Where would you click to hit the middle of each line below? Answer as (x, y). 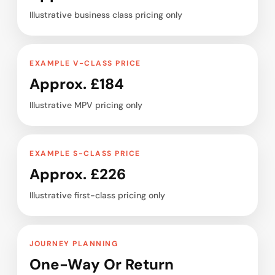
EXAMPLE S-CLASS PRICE (85, 154)
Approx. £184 (77, 84)
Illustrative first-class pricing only (97, 196)
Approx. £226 (78, 174)
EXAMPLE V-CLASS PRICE (85, 64)
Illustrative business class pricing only (106, 15)
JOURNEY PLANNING (74, 244)
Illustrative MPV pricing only (86, 105)
